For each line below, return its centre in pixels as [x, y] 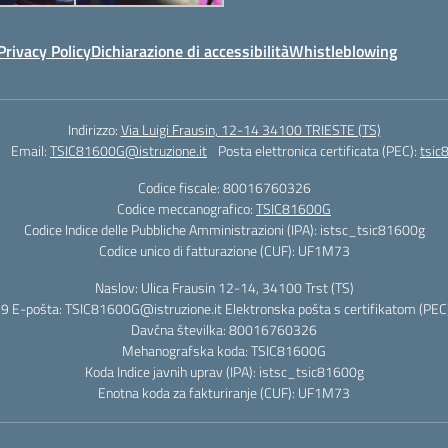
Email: [30, 150]
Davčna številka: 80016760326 [224, 329]
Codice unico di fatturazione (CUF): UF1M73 [224, 250]
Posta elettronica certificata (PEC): [319, 150]
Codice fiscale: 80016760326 [224, 187]
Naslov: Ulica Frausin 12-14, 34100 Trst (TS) [224, 287]
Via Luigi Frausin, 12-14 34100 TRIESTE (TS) [250, 129]
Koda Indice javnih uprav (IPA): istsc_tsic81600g [224, 371]
